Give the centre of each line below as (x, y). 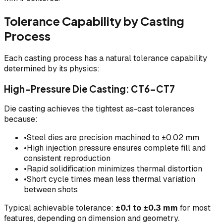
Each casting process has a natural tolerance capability (106, 58)
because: (21, 119)
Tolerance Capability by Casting (94, 21)
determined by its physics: (52, 68)
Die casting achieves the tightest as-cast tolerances (99, 109)
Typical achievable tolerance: (60, 208)
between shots (51, 190)
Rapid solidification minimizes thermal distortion (114, 169)
